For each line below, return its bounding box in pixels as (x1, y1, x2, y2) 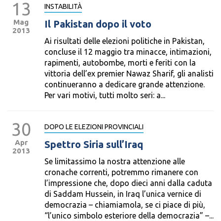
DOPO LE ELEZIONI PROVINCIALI (44, 123, 144, 131)
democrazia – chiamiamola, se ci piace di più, (44, 200, 205, 209)
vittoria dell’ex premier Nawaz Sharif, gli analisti (44, 69, 214, 78)
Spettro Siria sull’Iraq (44, 139, 143, 150)
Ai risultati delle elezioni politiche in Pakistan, (44, 37, 205, 45)
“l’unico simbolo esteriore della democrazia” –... (44, 211, 214, 220)
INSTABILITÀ (44, 2, 82, 10)
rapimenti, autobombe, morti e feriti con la (44, 58, 196, 67)
